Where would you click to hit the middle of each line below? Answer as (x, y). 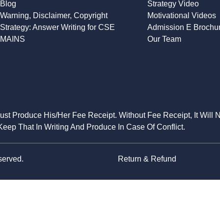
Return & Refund (147, 159)
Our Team (164, 39)
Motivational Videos (182, 16)
